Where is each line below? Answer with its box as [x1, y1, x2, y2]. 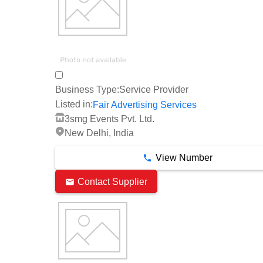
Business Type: [55, 85, 119, 95]
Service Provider [119, 85, 188, 95]
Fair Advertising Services [93, 99, 197, 110]
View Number [155, 153, 213, 163]
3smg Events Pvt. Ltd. [65, 113, 154, 124]
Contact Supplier [77, 176, 147, 187]
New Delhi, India [65, 128, 134, 139]
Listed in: [55, 99, 93, 110]
